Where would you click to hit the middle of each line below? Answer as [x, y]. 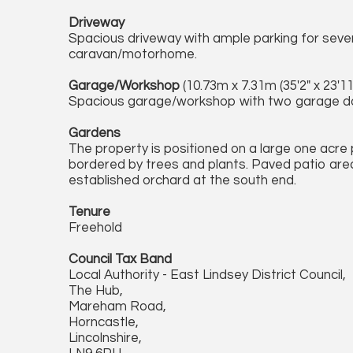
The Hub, [96, 291]
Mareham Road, [117, 307]
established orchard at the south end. [182, 180]
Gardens [95, 133]
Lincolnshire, [105, 338]
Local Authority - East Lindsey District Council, [207, 275]
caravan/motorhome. [133, 54]
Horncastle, [104, 322]
